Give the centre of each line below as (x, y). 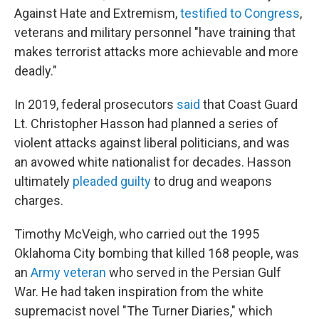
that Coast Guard (249, 105)
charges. (39, 201)
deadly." (36, 71)
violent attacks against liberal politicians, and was (152, 143)
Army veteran (68, 273)
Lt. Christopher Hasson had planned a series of (146, 124)
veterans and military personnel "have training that (155, 33)
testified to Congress (240, 14)
